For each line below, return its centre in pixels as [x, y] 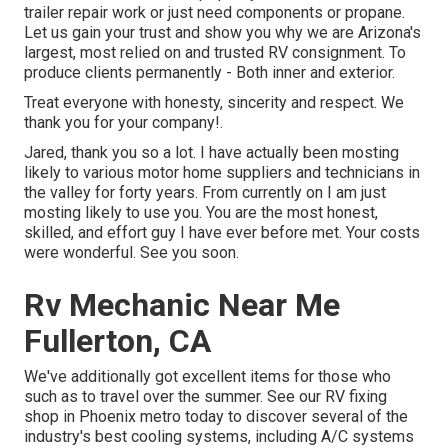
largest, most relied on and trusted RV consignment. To [215, 53]
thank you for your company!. [123, 123]
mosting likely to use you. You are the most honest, [201, 213]
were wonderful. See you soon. [131, 253]
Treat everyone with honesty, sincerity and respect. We [214, 103]
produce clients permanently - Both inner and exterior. [209, 73]
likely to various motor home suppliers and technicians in [222, 173]
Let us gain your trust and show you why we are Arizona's [222, 33]
